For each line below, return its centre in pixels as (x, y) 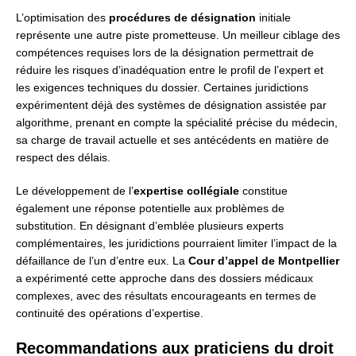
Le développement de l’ (75, 191)
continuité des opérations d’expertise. (110, 313)
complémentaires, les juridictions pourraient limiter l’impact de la (176, 244)
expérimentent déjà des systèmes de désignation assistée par (171, 105)
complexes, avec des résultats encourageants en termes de (166, 296)
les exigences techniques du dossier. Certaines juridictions (162, 88)
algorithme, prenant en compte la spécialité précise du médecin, (177, 123)
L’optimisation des (62, 18)
